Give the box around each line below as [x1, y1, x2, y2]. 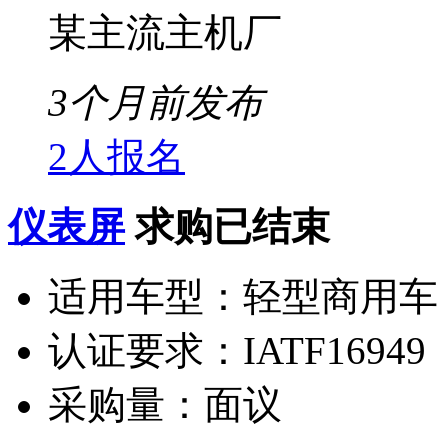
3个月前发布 [48, 80, 263, 124]
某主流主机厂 [48, 10, 282, 54]
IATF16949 [243, 328, 426, 372]
